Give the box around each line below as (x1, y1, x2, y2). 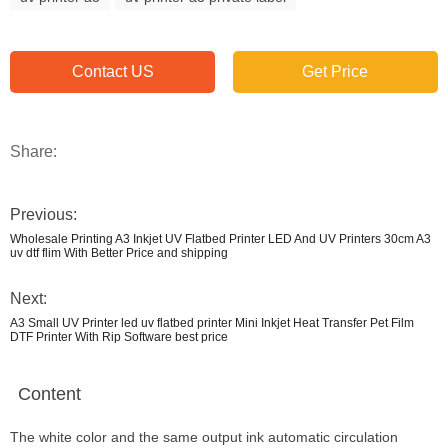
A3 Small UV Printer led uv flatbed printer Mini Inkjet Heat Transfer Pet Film (10, 316, 414, 330)
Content (18, 384, 81, 404)
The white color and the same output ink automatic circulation (10, 429, 398, 445)
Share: (10, 143, 57, 160)
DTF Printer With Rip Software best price (10, 330, 228, 344)
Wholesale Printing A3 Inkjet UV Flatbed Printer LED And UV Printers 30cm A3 (10, 232, 431, 246)
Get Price (302, 63, 369, 80)
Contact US (71, 63, 154, 80)
